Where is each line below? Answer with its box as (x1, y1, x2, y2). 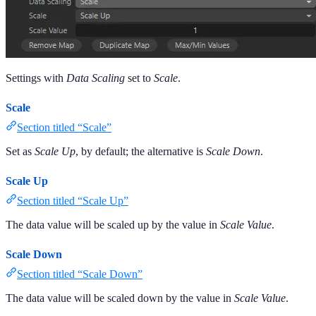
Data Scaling (66, 71, 125, 84)
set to (125, 71, 154, 84)
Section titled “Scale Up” (17, 194, 128, 207)
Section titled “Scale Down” (17, 267, 142, 280)
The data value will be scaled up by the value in (6, 218, 220, 231)
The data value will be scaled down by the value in (6, 291, 234, 304)
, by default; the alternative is (75, 145, 206, 157)
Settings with (6, 71, 66, 84)
